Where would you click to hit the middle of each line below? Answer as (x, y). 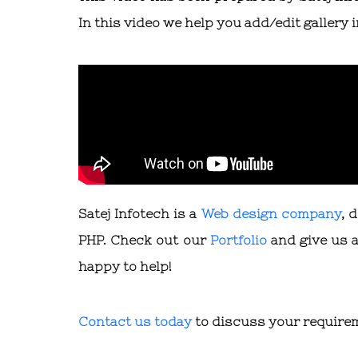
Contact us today (135, 322)
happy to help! (125, 267)
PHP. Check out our (144, 240)
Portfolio (238, 240)
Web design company (271, 214)
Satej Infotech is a (140, 214)
